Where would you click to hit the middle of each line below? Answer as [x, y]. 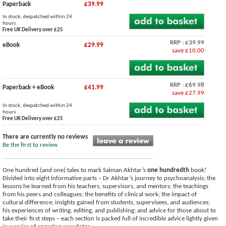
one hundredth [168, 170]
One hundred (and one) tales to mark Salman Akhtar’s [75, 170]
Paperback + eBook [28, 87]
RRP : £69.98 [187, 85]
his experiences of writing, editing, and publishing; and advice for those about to [109, 210]
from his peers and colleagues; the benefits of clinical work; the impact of [100, 194]
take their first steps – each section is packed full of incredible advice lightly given [110, 218]
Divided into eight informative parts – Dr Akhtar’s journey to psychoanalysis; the [109, 178]
